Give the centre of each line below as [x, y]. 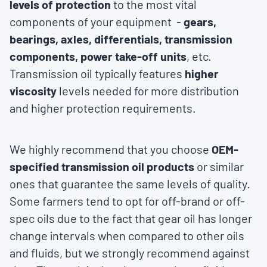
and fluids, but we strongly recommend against [130, 253]
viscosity [33, 91]
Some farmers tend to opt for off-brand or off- [127, 201]
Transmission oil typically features [97, 74]
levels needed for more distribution [148, 91]
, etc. [199, 56]
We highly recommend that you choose [109, 149]
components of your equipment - [97, 22]
